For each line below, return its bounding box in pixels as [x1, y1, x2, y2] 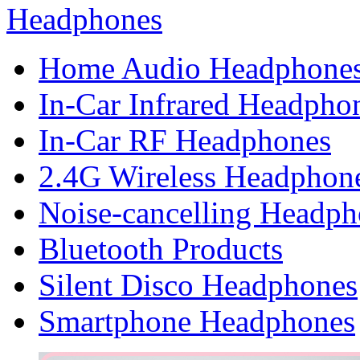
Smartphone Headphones [39, 304, 355, 339]
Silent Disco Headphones [39, 268, 358, 303]
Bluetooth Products [39, 231, 283, 267]
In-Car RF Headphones [39, 123, 331, 158]
